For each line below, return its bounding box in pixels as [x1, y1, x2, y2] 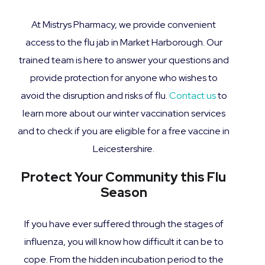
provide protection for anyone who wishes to [30, 72, 218, 85]
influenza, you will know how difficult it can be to [24, 235, 224, 248]
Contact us [169, 89, 216, 102]
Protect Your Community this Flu [21, 169, 226, 186]
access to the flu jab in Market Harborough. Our [25, 36, 222, 49]
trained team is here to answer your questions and [18, 54, 229, 67]
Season [100, 184, 147, 202]
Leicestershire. [93, 143, 154, 156]
